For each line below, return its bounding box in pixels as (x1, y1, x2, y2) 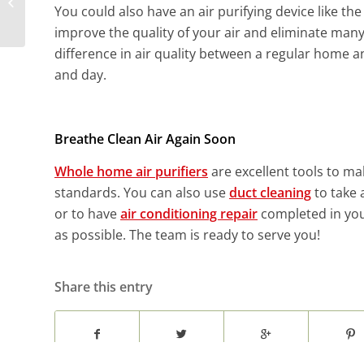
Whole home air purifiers (54, 162, 208, 180)
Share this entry (54, 278, 153, 297)
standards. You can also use (54, 183, 229, 201)
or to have (54, 204, 120, 223)
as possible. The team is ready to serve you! (54, 225, 320, 244)
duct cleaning (229, 183, 311, 201)
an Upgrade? (28, 11, 89, 26)
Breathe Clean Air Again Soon (54, 130, 236, 149)
